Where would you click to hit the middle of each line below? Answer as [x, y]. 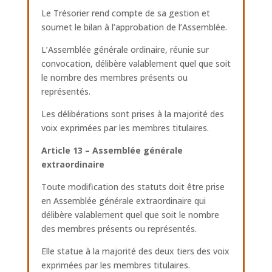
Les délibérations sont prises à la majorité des [132, 114]
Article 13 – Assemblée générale [112, 150]
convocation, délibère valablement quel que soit [136, 63]
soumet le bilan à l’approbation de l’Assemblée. [134, 27]
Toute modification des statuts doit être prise [133, 187]
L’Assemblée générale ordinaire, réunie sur [125, 49]
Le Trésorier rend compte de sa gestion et [125, 13]
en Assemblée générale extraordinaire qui [123, 201]
